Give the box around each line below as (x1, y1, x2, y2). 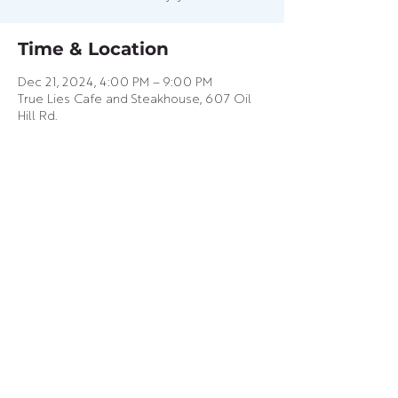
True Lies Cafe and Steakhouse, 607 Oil (18, 93, 251, 106)
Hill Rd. (18, 110, 57, 123)
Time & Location (18, 38, 169, 60)
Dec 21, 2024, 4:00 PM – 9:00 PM (18, 76, 212, 89)
